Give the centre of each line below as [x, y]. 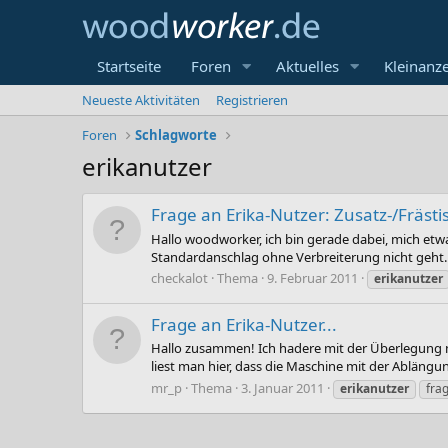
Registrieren [252, 100]
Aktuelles [307, 66]
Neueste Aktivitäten [141, 100]
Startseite [129, 66]
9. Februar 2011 [312, 277]
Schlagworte [176, 135]
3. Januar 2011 [282, 387]
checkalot [179, 277]
